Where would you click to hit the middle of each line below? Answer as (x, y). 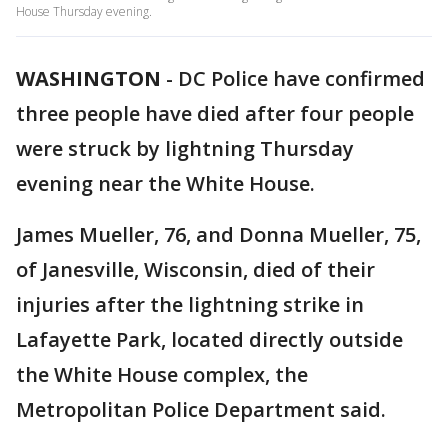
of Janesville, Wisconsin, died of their (195, 269)
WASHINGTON (88, 78)
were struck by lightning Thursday (185, 148)
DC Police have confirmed (301, 78)
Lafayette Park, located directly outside (209, 339)
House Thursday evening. (84, 11)
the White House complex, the (162, 374)
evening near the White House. (165, 183)
